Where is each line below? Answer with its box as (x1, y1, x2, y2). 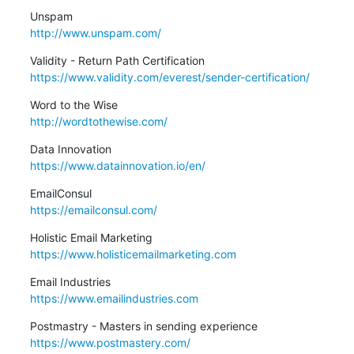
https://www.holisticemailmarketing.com (29, 247, 236, 261)
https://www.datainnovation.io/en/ (29, 158, 205, 172)
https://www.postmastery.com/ (29, 335, 190, 349)
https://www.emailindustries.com (29, 291, 198, 305)
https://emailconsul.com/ (29, 202, 157, 217)
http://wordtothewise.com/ (29, 114, 168, 128)
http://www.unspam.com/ (29, 25, 161, 40)
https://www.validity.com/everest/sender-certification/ (29, 70, 310, 84)
